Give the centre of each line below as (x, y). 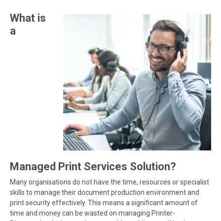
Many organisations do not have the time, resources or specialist (110, 182)
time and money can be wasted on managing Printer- (92, 213)
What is (28, 18)
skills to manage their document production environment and (105, 192)
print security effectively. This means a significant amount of (104, 203)
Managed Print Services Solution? (93, 166)
